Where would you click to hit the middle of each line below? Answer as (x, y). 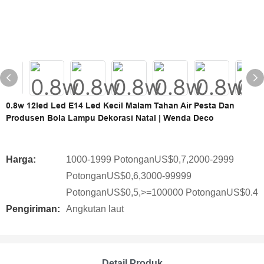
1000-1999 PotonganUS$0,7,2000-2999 (150, 159)
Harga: (21, 159)
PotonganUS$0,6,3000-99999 (129, 176)
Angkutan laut (95, 209)
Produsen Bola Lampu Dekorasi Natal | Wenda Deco (110, 118)
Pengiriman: (33, 209)
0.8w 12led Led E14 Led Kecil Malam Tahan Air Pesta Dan (120, 105)
